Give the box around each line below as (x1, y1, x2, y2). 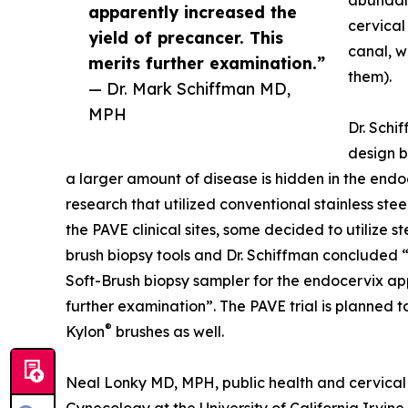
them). (348, 67, 392, 86)
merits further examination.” (88, 53, 325, 73)
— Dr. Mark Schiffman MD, (88, 78, 291, 98)
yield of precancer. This (88, 27, 283, 47)
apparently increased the (88, 2, 297, 22)
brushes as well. (112, 322, 224, 341)
